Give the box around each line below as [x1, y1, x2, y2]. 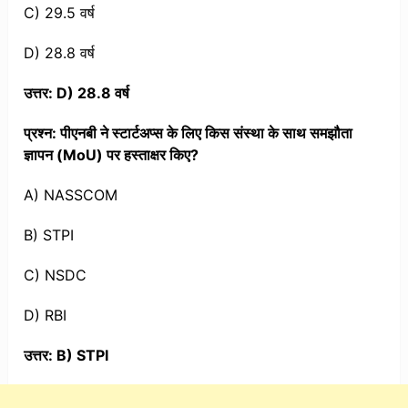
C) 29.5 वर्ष [24, 4, 96, 23]
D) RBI [24, 306, 67, 325]
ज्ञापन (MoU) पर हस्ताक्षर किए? [24, 146, 199, 165]
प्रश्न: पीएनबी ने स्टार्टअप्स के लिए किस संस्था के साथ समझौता [24, 124, 353, 143]
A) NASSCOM [24, 186, 118, 205]
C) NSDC [24, 266, 87, 285]
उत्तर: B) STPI [24, 346, 109, 365]
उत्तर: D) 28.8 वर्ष [24, 84, 130, 103]
